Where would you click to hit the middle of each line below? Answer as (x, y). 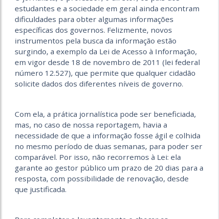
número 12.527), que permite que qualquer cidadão (105, 73)
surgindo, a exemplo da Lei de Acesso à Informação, (106, 52)
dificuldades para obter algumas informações (94, 19)
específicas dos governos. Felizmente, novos (93, 30)
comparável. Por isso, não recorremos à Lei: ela (98, 157)
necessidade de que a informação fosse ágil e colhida (108, 136)
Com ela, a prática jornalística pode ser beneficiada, (105, 114)
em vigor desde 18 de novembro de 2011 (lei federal (107, 62)
